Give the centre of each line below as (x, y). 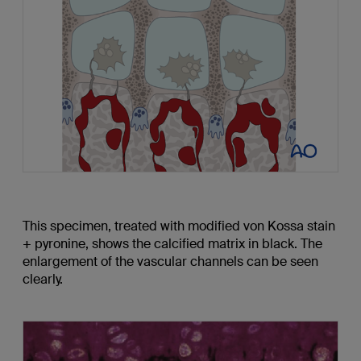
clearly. (42, 279)
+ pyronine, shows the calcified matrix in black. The (172, 243)
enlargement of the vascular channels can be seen (170, 261)
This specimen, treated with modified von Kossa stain (178, 226)
